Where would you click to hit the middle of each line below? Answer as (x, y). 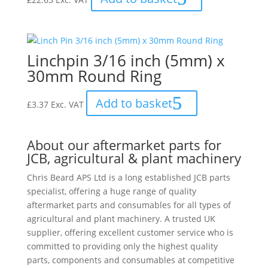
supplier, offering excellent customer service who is (130, 233)
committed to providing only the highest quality (122, 246)
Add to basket (134, 103)
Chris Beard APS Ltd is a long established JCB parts (128, 178)
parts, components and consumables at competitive (130, 260)
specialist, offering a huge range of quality (111, 191)
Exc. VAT (67, 105)
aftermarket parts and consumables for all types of (129, 205)
